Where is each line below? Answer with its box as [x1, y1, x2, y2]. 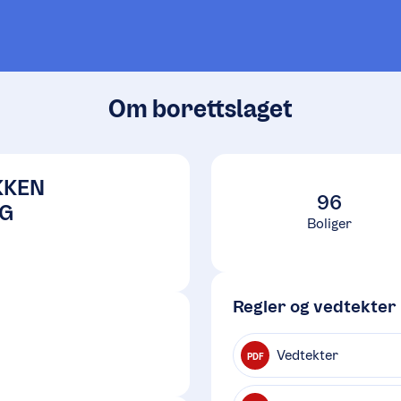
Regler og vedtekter [233, 295, 397, 317]
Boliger [307, 215, 352, 232]
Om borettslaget [108, 94, 293, 124]
